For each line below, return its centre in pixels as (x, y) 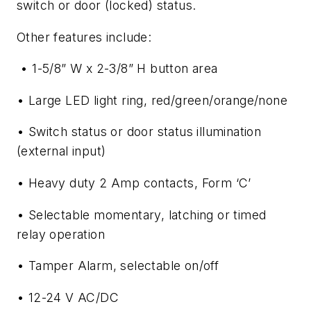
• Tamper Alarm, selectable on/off (118, 266)
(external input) (61, 151)
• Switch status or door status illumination (139, 132)
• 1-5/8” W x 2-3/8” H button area (117, 69)
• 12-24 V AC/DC (70, 297)
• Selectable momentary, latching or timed (142, 215)
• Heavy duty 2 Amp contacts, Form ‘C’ (134, 183)
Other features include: (84, 37)
